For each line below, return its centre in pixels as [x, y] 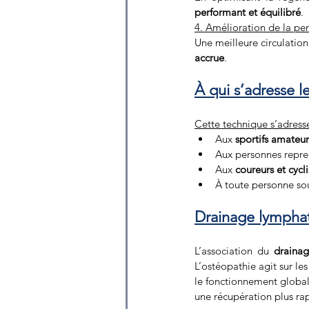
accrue [209, 57]
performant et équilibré [248, 12]
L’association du [234, 250]
